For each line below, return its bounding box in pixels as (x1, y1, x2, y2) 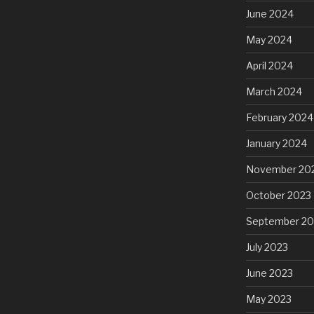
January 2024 (245, 137, 307, 149)
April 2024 (245, 59, 293, 71)
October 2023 (245, 189, 311, 201)
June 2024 (245, 7, 294, 20)
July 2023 (245, 240, 288, 253)
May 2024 (245, 33, 292, 46)
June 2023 (245, 266, 293, 279)
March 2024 (245, 85, 302, 97)
